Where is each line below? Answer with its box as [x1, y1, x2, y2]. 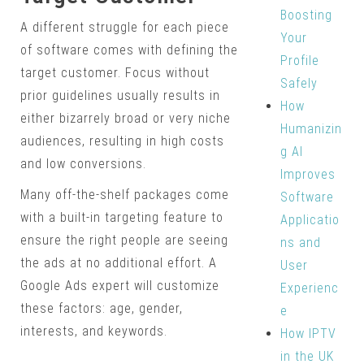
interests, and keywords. [20, 323, 167, 340]
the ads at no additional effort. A [20, 255, 217, 271]
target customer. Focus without [20, 65, 210, 81]
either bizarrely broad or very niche [20, 110, 231, 127]
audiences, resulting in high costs [20, 133, 224, 149]
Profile [279, 53, 319, 68]
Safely [279, 76, 318, 91]
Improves [279, 167, 336, 182]
